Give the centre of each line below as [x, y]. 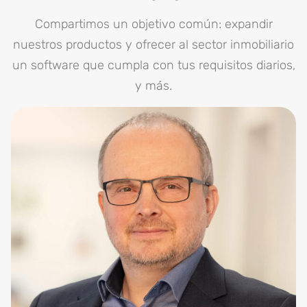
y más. [153, 86]
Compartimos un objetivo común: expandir [153, 24]
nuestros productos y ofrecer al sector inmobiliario [153, 45]
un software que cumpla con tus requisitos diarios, [153, 65]
